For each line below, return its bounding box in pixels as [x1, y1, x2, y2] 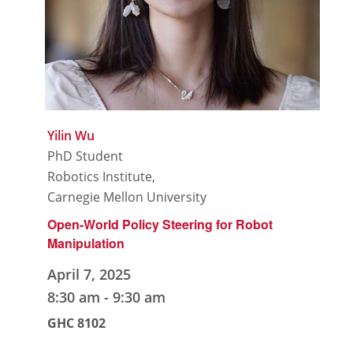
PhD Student [47, 147, 124, 165]
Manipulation [47, 234, 125, 253]
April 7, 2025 [47, 265, 132, 284]
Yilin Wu [47, 127, 95, 145]
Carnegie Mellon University [47, 188, 207, 206]
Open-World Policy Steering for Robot [47, 215, 273, 234]
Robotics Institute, [47, 168, 156, 186]
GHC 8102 [47, 314, 106, 333]
